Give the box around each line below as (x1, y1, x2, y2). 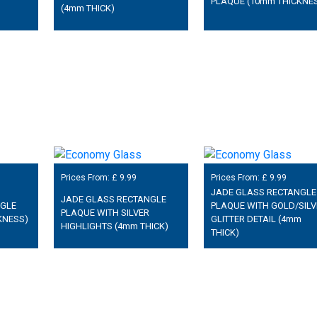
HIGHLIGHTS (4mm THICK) (60, 220, 168, 231)
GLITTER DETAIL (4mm (210, 214, 301, 225)
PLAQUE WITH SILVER (60, 207, 149, 218)
